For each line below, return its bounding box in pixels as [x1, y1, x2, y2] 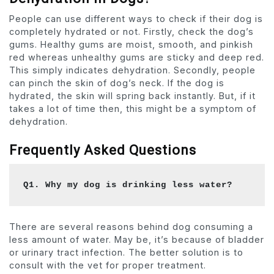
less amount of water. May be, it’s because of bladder [9, 234, 264, 245]
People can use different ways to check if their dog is [9, 13, 263, 24]
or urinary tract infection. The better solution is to [9, 247, 243, 258]
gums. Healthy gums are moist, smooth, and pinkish [9, 39, 253, 50]
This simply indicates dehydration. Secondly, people [9, 65, 256, 76]
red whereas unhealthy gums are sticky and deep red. [9, 52, 264, 63]
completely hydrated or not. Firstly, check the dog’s [9, 26, 254, 37]
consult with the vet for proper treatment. [9, 260, 206, 271]
